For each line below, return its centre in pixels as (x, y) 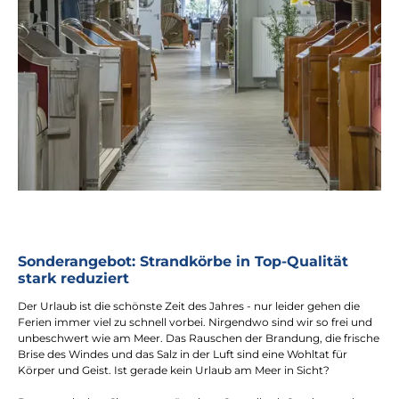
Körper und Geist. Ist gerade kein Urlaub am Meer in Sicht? (174, 370)
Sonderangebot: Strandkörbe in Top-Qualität (183, 261)
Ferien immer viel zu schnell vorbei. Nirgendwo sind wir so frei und (195, 322)
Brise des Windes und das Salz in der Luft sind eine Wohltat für (183, 354)
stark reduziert (73, 278)
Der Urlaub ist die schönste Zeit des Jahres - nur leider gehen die (189, 305)
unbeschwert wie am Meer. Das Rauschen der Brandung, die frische (199, 338)
